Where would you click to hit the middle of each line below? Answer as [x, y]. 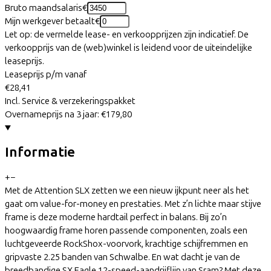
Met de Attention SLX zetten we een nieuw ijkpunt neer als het [127, 190]
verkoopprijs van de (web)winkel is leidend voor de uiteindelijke [129, 48]
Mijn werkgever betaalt [50, 21]
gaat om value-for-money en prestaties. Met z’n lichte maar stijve [133, 204]
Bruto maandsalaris [44, 8]
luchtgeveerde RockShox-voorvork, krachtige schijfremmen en [126, 243]
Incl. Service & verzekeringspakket [70, 101]
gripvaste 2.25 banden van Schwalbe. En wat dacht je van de [122, 257]
